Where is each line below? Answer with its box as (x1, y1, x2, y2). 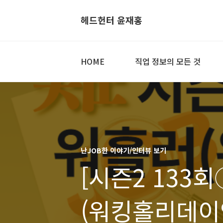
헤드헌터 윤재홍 (81, 13, 142, 26)
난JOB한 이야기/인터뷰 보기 (81, 145, 166, 155)
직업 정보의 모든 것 (135, 55, 201, 67)
